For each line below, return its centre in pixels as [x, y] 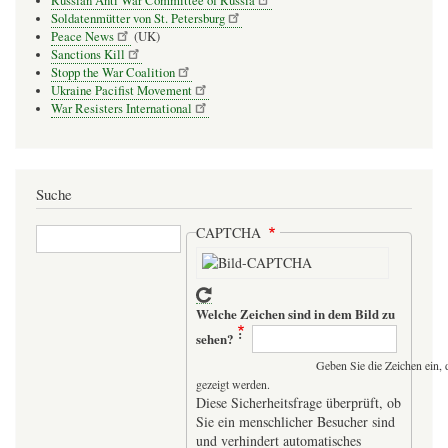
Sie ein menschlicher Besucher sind [295, 422]
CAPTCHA [230, 232]
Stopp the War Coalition [113, 72]
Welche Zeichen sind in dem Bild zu [295, 314]
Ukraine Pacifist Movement [121, 90]
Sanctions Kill [88, 54]
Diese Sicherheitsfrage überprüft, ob [298, 403]
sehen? [214, 339]
